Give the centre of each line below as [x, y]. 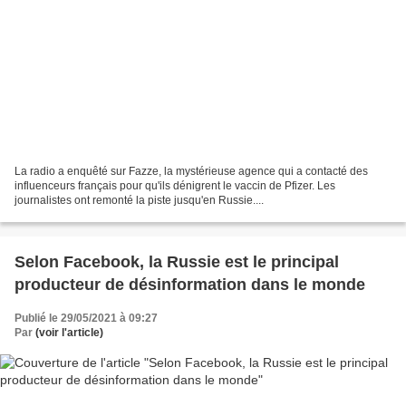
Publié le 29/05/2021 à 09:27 [86, 319]
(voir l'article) [69, 333]
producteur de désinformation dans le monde [190, 285]
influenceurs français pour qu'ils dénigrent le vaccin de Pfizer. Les [175, 186]
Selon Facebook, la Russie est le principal [177, 262]
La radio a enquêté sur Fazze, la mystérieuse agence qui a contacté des [191, 172]
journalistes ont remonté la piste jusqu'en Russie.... [139, 201]
